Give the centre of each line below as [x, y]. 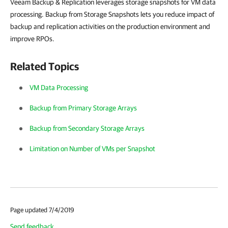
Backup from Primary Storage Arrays [83, 108]
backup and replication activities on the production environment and [110, 26]
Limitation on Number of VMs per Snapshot [92, 149]
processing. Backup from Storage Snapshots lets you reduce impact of [112, 14]
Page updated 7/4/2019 [42, 210]
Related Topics [45, 66]
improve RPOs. [32, 39]
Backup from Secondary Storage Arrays [87, 128]
